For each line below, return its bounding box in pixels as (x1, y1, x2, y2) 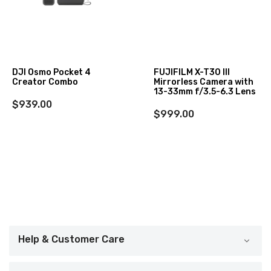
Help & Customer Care (18, 233, 125, 245)
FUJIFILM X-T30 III (154, 67, 230, 77)
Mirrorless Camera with (154, 76, 253, 87)
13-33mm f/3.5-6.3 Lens (154, 86, 256, 97)
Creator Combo (12, 76, 78, 87)
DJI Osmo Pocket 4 (12, 67, 91, 77)
